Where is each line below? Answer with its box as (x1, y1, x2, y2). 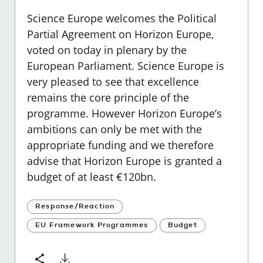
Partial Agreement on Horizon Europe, (27, 26, 214, 41)
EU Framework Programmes (35, 220, 149, 230)
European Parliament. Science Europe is (27, 58, 224, 73)
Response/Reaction (35, 201, 115, 211)
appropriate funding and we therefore (27, 137, 214, 152)
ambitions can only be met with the (27, 122, 202, 136)
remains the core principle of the (27, 90, 189, 104)
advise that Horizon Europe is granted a (27, 153, 222, 168)
